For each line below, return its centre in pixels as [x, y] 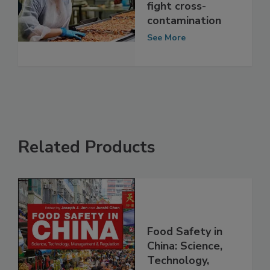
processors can [186, 17]
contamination [184, 46]
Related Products [87, 173]
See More [166, 63]
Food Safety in [185, 256]
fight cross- [177, 31]
